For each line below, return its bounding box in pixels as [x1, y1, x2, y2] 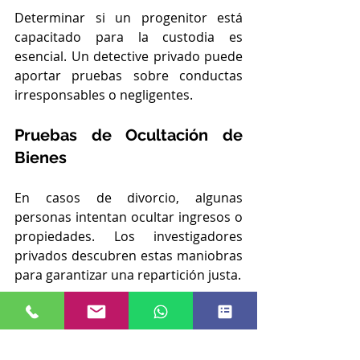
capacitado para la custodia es [14, 27, 243, 46]
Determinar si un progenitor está [14, 8, 243, 27]
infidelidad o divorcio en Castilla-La [14, 323, 243, 342]
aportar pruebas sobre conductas [14, 66, 243, 84]
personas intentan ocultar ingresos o [14, 207, 243, 226]
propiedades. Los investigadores [14, 227, 243, 245]
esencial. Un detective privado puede [14, 47, 243, 65]
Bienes [14, 147, 71, 167]
